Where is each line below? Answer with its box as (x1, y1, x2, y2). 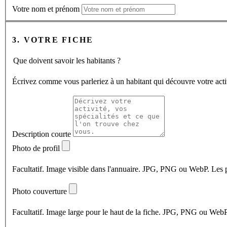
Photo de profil (12, 143, 60, 153)
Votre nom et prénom (12, 5, 80, 14)
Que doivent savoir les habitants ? (13, 56, 121, 65)
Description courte (12, 129, 71, 138)
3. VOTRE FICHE (12, 35, 94, 44)
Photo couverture (12, 186, 67, 196)
